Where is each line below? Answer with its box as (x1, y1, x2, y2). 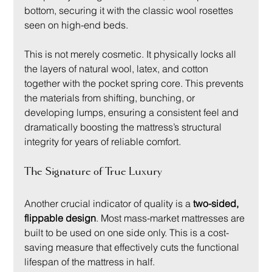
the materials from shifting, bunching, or (24, 91, 198, 104)
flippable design (24, 211, 97, 224)
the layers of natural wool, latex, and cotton (24, 62, 211, 75)
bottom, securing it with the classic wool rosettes (24, 4, 236, 16)
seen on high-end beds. (24, 18, 129, 31)
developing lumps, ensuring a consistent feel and (24, 106, 242, 118)
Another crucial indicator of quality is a (24, 197, 194, 209)
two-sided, (193, 197, 242, 209)
